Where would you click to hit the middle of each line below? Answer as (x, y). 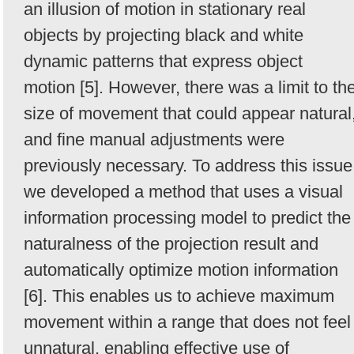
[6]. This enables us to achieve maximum (179, 296)
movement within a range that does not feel (187, 322)
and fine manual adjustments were (154, 140)
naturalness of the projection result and (171, 244)
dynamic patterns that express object (163, 62)
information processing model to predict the (187, 218)
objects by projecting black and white (164, 36)
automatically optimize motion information (181, 270)
